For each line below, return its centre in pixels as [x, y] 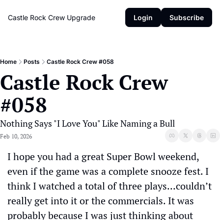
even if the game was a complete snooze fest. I [108, 171]
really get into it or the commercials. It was [101, 201]
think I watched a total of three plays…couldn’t [110, 186]
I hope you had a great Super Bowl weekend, [103, 156]
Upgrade [81, 17]
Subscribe [187, 17]
